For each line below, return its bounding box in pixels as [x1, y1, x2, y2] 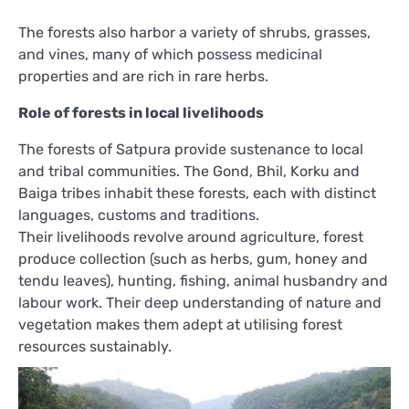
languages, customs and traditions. [18, 205, 259, 224]
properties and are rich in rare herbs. [18, 67, 268, 85]
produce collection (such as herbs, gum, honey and [18, 249, 368, 267]
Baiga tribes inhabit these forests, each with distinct [18, 184, 376, 202]
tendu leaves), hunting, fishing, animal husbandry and [18, 271, 388, 289]
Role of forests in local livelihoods [18, 103, 264, 121]
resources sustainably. [18, 337, 172, 355]
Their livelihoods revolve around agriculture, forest [18, 227, 363, 246]
